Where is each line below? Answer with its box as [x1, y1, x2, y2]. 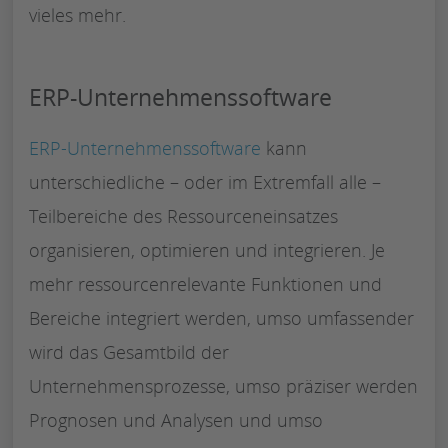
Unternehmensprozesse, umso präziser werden [29, 373, 418, 398]
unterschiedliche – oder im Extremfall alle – [29, 169, 381, 194]
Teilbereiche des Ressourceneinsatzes [29, 203, 338, 228]
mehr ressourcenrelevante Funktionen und [29, 271, 382, 296]
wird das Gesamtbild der [29, 339, 229, 364]
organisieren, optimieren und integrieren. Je [29, 237, 385, 262]
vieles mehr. [29, 2, 126, 27]
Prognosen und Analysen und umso [29, 407, 323, 432]
